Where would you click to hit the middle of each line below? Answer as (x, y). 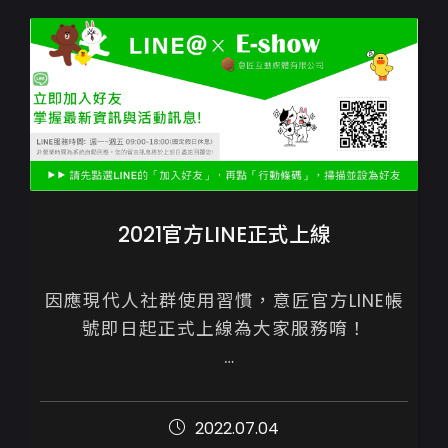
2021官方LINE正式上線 (224, 235)
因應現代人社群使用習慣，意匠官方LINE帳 (224, 301)
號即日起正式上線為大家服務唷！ (224, 329)
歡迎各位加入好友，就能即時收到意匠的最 (224, 385)
